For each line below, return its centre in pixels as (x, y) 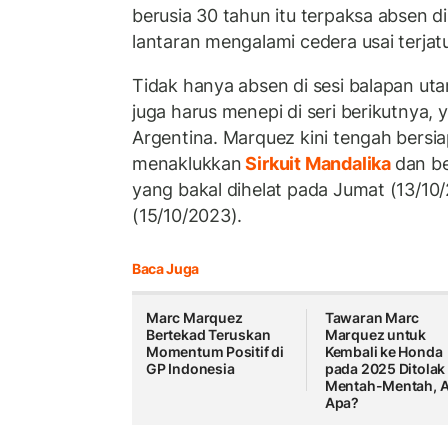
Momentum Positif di (215, 352)
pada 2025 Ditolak (385, 369)
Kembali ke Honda (383, 352)
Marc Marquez (194, 318)
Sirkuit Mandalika (318, 163)
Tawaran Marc (372, 318)
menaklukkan (187, 163)
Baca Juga (165, 269)
